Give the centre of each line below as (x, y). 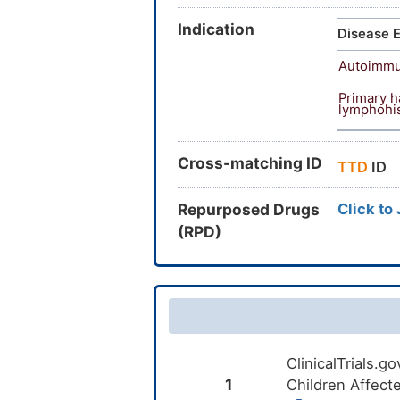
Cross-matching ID (250, 163)
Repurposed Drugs (249, 210)
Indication (216, 29)
